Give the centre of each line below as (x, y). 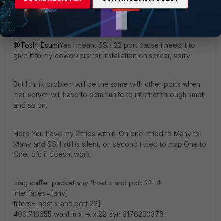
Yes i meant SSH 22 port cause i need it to (127, 45)
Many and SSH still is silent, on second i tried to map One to (110, 144)
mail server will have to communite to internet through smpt (109, 94)
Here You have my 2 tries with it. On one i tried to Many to (107, 133)
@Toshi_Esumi (36, 45)
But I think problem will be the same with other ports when (107, 84)
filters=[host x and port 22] (57, 203)
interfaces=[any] (41, 193)
